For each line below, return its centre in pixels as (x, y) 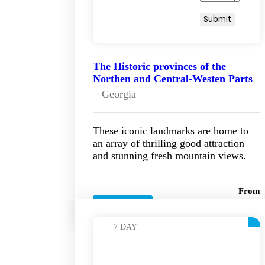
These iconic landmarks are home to (171, 131)
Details (123, 205)
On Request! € (223, 204)
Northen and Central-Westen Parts (173, 79)
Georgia (119, 94)
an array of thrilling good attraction (169, 143)
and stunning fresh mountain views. (169, 156)
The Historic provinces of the (159, 67)
